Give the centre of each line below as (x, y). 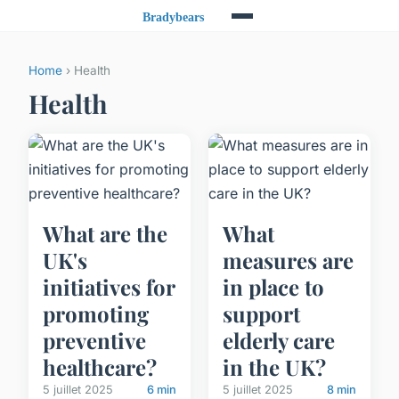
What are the (105, 234)
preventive (94, 341)
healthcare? (100, 367)
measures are (288, 261)
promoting (96, 314)
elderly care (279, 341)
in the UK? (274, 367)
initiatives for (109, 287)
